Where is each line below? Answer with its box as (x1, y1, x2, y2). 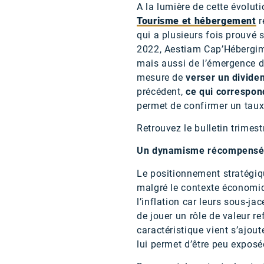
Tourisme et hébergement (137, 15, 256, 27)
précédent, (137, 85, 186, 97)
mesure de (137, 71, 186, 83)
